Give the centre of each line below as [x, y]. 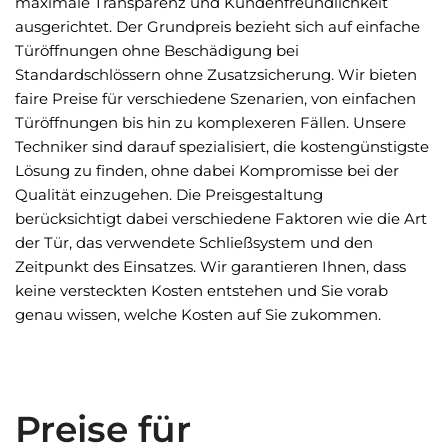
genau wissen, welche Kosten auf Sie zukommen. [198, 314]
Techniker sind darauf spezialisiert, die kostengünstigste [222, 146]
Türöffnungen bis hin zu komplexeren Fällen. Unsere [210, 122]
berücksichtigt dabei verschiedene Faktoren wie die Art [221, 218]
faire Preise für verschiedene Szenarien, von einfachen [215, 98]
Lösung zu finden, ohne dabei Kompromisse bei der [207, 170]
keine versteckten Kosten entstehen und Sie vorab [201, 290]
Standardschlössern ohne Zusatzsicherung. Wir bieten [216, 74]
